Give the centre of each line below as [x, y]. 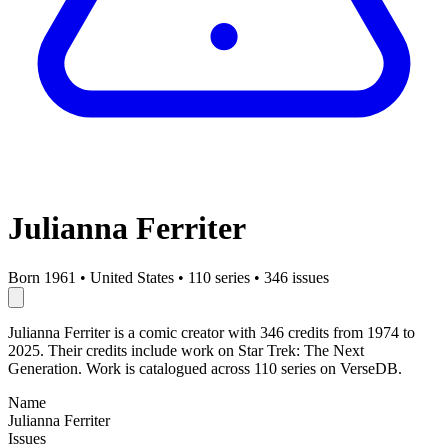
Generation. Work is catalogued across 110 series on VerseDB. [205, 368]
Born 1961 [42, 277]
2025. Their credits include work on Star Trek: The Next [186, 350]
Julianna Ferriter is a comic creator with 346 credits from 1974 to [211, 332]
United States [132, 277]
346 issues [296, 277]
